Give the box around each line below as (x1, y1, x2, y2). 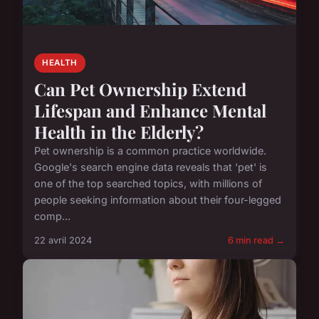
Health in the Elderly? (34, 120, 204, 143)
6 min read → (228, 234, 285, 246)
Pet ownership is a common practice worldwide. (34, 144, 266, 157)
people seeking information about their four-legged (34, 193, 281, 206)
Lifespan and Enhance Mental (34, 98, 266, 122)
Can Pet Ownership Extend (34, 77, 246, 100)
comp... (34, 209, 70, 222)
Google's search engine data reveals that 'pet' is (34, 160, 267, 173)
